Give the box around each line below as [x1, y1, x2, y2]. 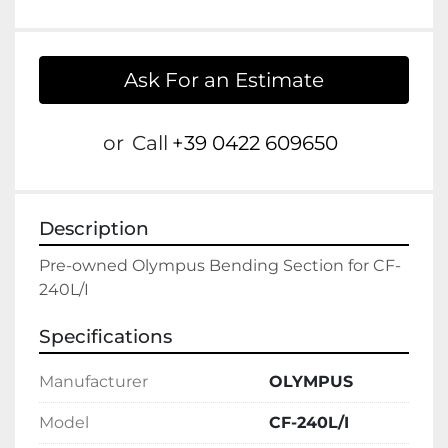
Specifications [39, 325, 172, 349]
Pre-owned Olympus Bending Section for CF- [39, 256, 401, 276]
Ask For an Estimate [124, 68, 324, 93]
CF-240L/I [269, 413, 349, 433]
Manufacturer [39, 372, 148, 392]
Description [39, 217, 149, 241]
